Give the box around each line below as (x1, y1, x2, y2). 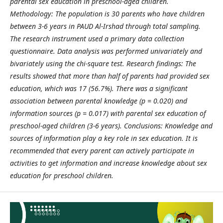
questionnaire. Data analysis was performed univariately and (10, 46, 202, 56)
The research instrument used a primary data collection (10, 34, 184, 43)
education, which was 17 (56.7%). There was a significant (10, 84, 188, 93)
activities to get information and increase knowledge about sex (10, 158, 207, 168)
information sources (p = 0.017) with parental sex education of (10, 109, 206, 118)
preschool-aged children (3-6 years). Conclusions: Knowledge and (10, 121, 213, 130)
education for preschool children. (10, 171, 113, 180)
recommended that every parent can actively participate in (10, 146, 194, 155)
